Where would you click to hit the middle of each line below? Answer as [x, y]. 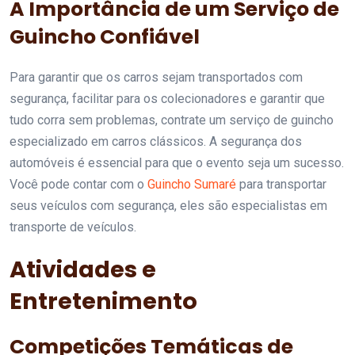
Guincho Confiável [105, 37]
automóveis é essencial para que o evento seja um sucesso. [177, 163]
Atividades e [83, 270]
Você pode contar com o [78, 185]
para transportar [281, 185]
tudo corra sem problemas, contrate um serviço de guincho [172, 120]
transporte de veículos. [73, 227]
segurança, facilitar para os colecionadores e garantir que [167, 99]
